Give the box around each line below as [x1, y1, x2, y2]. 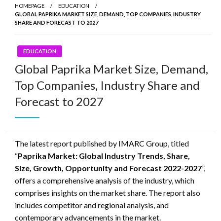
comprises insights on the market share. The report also [15, 188, 200, 198]
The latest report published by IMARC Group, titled [15, 139, 189, 148]
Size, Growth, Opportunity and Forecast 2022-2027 [15, 163, 202, 173]
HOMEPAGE [15, 2, 44, 9]
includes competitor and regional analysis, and [15, 200, 169, 210]
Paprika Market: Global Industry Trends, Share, [18, 151, 190, 161]
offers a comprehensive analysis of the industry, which [15, 176, 194, 185]
